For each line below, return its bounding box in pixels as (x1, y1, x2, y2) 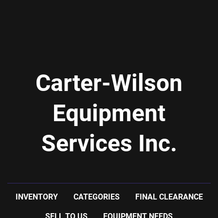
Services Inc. (41, 129, 177, 158)
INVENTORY (15, 192, 58, 202)
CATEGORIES (73, 192, 120, 202)
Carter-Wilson (36, 69, 182, 97)
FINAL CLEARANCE (135, 192, 203, 202)
